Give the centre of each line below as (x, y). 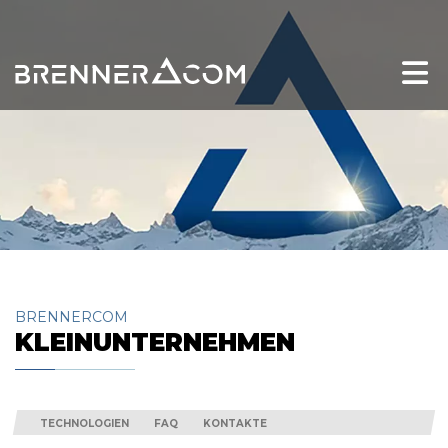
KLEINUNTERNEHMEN (155, 342)
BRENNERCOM (71, 317)
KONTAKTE (235, 423)
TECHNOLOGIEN (84, 423)
